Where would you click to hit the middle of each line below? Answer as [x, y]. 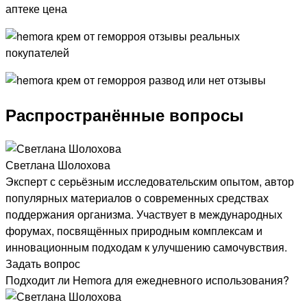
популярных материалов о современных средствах [137, 198]
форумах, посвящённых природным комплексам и [134, 231]
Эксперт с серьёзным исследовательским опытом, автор [150, 182]
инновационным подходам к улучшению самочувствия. [146, 247]
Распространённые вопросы [125, 115]
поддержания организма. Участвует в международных [144, 214]
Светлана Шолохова [58, 165]
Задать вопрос [43, 264]
